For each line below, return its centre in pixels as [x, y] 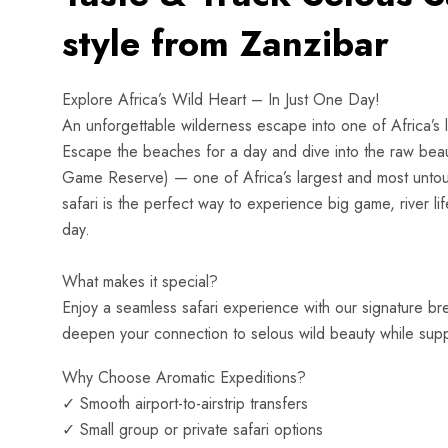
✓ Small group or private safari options [197, 429]
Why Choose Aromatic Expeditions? [186, 377]
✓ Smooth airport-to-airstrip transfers [190, 403]
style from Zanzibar [225, 43]
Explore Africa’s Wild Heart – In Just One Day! [221, 99]
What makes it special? [140, 281]
